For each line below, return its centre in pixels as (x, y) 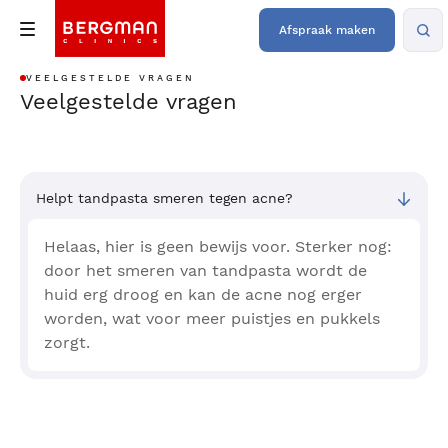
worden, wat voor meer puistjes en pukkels (212, 318)
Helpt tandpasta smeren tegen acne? (164, 198)
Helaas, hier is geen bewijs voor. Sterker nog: (218, 246)
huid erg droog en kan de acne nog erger (203, 294)
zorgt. (67, 342)
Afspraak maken (327, 30)
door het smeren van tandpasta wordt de (205, 270)
